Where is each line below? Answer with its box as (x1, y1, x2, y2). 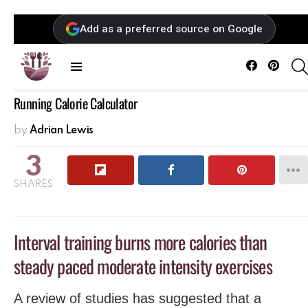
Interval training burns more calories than (14, 228, 267, 256)
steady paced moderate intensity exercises (14, 252, 272, 280)
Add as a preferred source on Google (80, 22, 263, 35)
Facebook (256, 53, 294, 63)
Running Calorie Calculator (14, 93, 137, 113)
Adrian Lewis (29, 125, 93, 136)
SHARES (14, 179, 53, 189)
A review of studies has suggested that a (14, 290, 261, 306)
